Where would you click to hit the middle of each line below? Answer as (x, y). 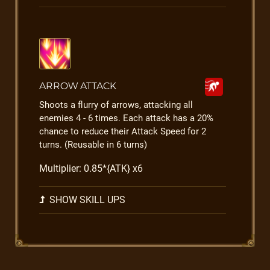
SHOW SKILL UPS (86, 200)
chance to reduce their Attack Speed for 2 (123, 131)
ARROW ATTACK (78, 86)
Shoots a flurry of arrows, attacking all (116, 105)
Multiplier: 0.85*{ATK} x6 (91, 168)
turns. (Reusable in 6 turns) (93, 145)
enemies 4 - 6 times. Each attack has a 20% (126, 118)
